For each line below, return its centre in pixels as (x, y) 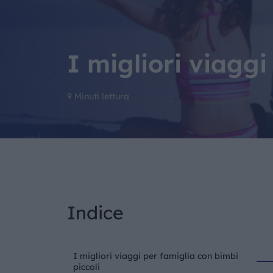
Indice (95, 213)
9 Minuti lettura (98, 96)
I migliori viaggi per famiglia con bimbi (155, 256)
